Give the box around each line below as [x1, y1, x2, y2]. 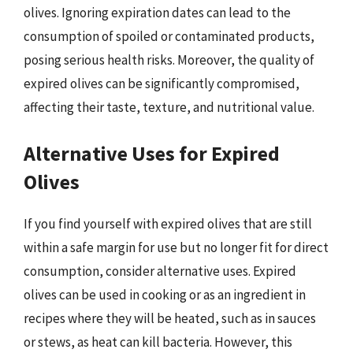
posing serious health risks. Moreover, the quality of [24, 51, 314, 69]
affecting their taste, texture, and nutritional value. [24, 98, 314, 116]
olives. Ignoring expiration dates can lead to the [24, 4, 291, 21]
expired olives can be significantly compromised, [24, 75, 299, 92]
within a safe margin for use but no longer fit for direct [24, 238, 329, 256]
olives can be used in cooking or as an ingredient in [24, 285, 306, 303]
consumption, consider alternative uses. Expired [24, 262, 296, 280]
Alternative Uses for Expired [24, 139, 280, 166]
